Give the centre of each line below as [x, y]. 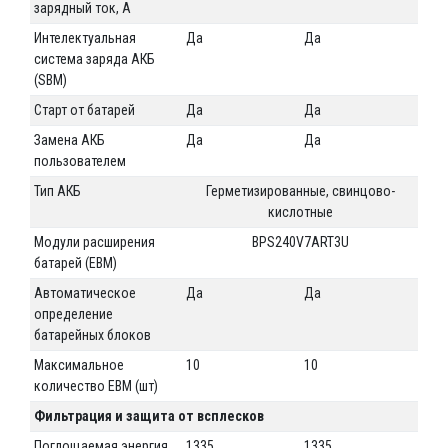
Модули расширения [95, 241]
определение [74, 313]
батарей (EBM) [76, 262]
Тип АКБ [58, 190]
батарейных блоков [93, 334]
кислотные [300, 211]
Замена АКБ [70, 139]
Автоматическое [85, 292]
